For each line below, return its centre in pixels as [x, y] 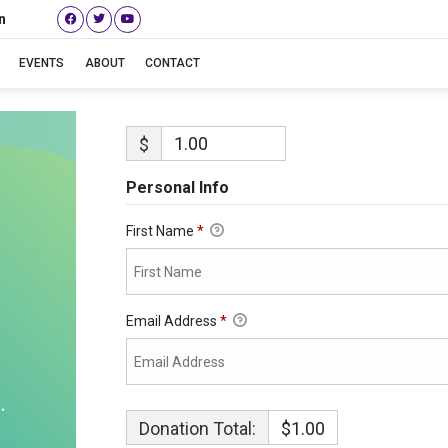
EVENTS [41, 63]
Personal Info [177, 187]
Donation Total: [197, 429]
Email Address [172, 321]
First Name [161, 231]
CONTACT [173, 63]
